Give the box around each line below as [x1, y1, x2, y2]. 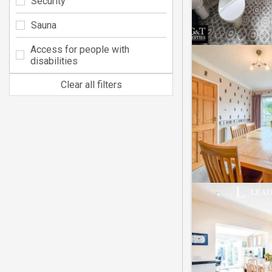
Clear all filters [60, 78, 122, 90]
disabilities [30, 55, 78, 67]
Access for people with [30, 43, 129, 55]
